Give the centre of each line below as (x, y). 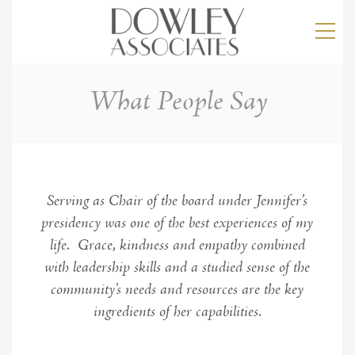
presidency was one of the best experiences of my (177, 223)
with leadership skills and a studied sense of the (177, 268)
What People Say (177, 102)
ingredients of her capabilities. (177, 312)
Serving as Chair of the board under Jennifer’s (177, 201)
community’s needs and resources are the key (177, 290)
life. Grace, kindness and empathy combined (177, 246)
